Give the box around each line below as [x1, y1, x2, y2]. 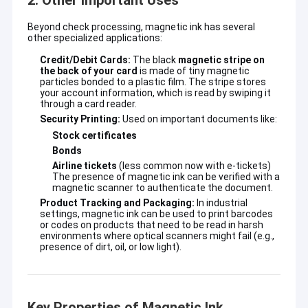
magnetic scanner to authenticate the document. [52, 182, 273, 194]
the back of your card [39, 65, 137, 77]
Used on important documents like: [120, 113, 277, 125]
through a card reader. [39, 98, 137, 110]
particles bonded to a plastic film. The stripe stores [39, 76, 266, 88]
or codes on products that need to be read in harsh [39, 219, 263, 231]
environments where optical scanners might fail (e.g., [39, 230, 274, 242]
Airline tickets [52, 160, 117, 172]
